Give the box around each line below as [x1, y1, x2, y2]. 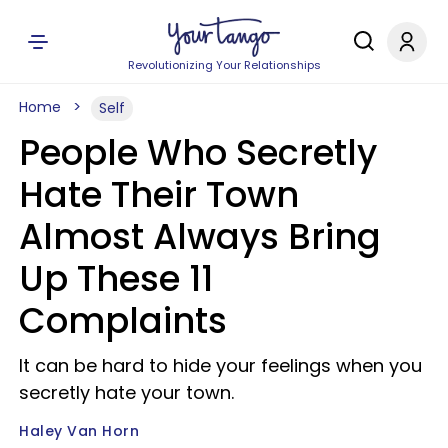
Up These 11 [19, 254, 213, 303]
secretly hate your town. [19, 380, 234, 405]
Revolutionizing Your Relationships [127, 57, 321, 73]
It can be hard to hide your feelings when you [19, 353, 422, 378]
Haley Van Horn [19, 421, 139, 441]
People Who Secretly [19, 128, 377, 177]
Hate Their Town [19, 170, 299, 219]
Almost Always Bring [19, 212, 381, 261]
